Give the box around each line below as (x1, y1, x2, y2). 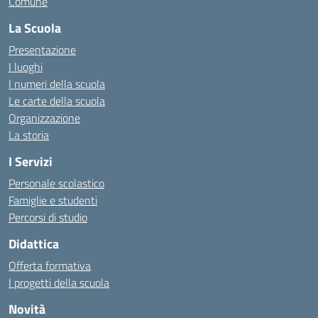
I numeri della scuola (9, 75, 105, 92)
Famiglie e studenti (9, 192, 97, 209)
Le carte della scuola (9, 92, 105, 109)
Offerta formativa (9, 257, 91, 274)
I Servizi (9, 152, 53, 171)
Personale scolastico (9, 175, 104, 192)
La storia (9, 126, 49, 143)
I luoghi (9, 58, 43, 75)
